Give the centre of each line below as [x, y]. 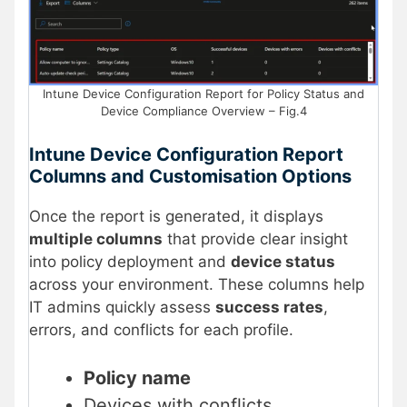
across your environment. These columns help [197, 284]
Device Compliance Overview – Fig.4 [203, 111]
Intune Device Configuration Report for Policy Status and [203, 94]
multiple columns [96, 238]
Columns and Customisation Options [190, 176]
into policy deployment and [130, 261]
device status [283, 261]
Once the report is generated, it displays [176, 216]
